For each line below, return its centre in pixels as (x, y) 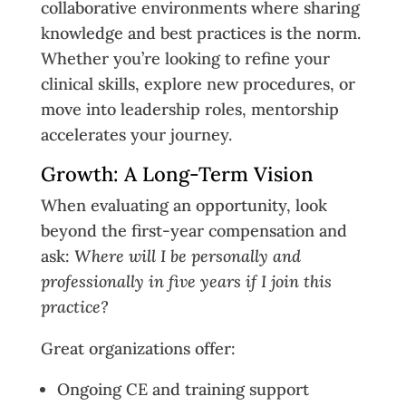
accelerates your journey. (136, 134)
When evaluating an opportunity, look (184, 205)
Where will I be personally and (187, 256)
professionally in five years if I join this (186, 281)
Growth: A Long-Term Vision (177, 174)
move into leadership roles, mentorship (189, 109)
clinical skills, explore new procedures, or (198, 83)
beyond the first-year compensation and (193, 230)
